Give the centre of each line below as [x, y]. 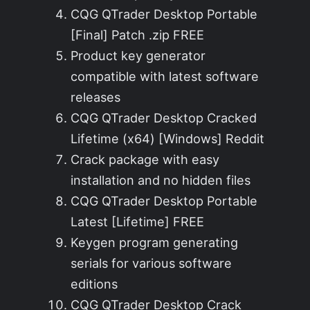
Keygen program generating [155, 243]
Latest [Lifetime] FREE [138, 222]
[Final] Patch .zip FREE [138, 35]
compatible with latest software [165, 76]
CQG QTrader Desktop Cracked [164, 118]
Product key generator [138, 56]
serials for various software [152, 263]
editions [94, 284]
